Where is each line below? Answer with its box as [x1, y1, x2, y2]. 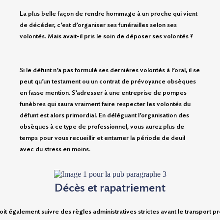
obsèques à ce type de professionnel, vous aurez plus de [20, 123, 184, 130]
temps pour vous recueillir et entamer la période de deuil [20, 135, 185, 141]
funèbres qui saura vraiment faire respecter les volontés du [20, 101, 191, 108]
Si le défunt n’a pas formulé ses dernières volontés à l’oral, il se [20, 67, 200, 74]
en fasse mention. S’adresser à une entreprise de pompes [20, 89, 187, 96]
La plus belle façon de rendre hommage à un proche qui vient [20, 10, 197, 17]
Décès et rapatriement [55, 182, 165, 194]
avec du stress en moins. [20, 146, 90, 153]
